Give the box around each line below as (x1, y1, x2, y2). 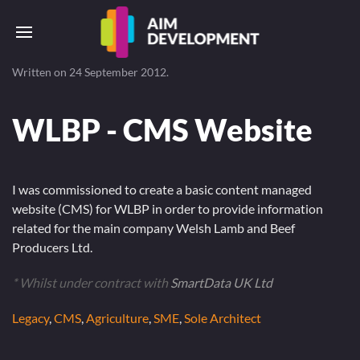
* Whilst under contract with (12, 275, 170, 290)
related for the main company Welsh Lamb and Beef (12, 220, 295, 235)
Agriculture (86, 310, 149, 325)
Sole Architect (184, 310, 261, 325)
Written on (12, 65, 69, 79)
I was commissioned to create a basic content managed (12, 182, 312, 197)
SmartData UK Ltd (170, 275, 272, 290)
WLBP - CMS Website (12, 111, 313, 148)
